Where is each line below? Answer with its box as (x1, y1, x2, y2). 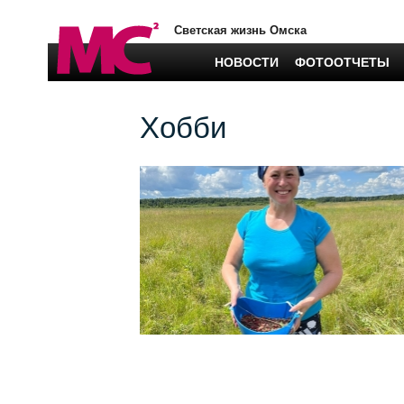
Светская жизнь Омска (174, 23, 307, 37)
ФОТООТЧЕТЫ (295, 55, 390, 69)
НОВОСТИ (215, 55, 279, 69)
